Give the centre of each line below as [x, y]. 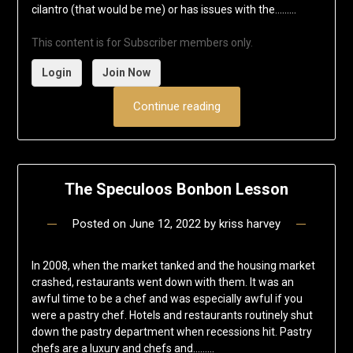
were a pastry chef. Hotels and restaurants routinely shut [172, 315]
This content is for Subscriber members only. [142, 42]
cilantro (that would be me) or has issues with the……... [163, 9]
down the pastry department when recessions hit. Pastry [171, 331]
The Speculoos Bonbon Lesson [176, 189]
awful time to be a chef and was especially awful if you [167, 298]
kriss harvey [250, 223]
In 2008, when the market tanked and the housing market [173, 265]
